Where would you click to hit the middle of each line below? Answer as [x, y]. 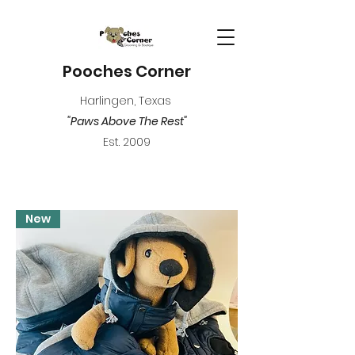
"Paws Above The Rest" [127, 121]
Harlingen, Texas [127, 101]
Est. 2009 [127, 142]
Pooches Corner [127, 71]
